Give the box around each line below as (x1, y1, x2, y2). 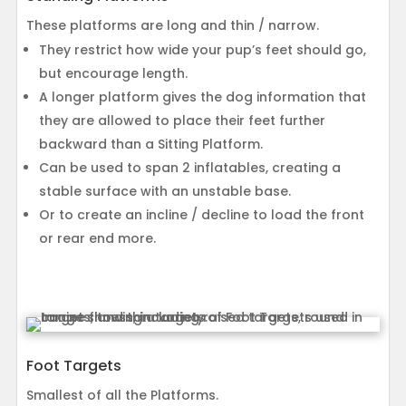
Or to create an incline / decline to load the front (38, 206, 364, 225)
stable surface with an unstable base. (38, 182, 291, 201)
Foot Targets (25, 355, 121, 377)
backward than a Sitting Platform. (38, 135, 263, 154)
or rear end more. (38, 229, 156, 248)
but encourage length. (38, 64, 188, 83)
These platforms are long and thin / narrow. (25, 16, 319, 35)
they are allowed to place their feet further (38, 111, 325, 130)
